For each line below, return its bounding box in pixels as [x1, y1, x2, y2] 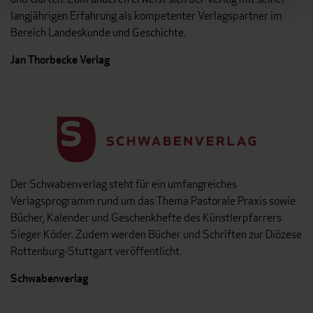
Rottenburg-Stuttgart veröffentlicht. [10, 244, 182, 259]
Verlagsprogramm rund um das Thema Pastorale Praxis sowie [10, 194, 296, 208]
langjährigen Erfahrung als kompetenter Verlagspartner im [10, 8, 282, 23]
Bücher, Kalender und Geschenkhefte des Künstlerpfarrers [10, 210, 282, 225]
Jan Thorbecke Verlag [10, 52, 110, 67]
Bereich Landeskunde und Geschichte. [10, 25, 186, 40]
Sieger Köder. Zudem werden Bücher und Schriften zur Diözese [10, 227, 302, 242]
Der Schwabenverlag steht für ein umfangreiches [10, 177, 237, 191]
